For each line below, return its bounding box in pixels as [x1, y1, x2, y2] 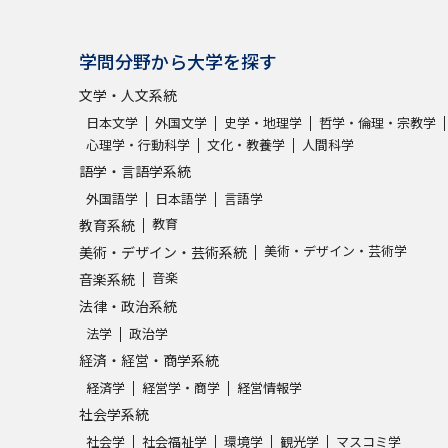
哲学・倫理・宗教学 [319, 113, 436, 133]
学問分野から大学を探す [79, 48, 277, 75]
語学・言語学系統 [79, 161, 191, 182]
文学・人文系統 [79, 85, 177, 106]
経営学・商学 [142, 378, 220, 398]
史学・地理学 [224, 113, 302, 133]
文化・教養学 [207, 135, 285, 155]
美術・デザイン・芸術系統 [79, 242, 247, 263]
